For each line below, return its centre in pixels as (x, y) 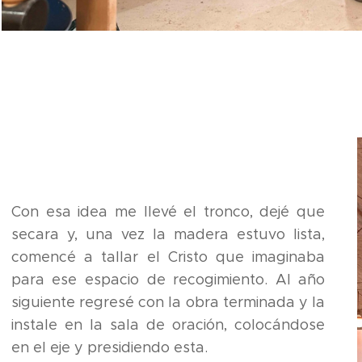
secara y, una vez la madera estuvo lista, (168, 235)
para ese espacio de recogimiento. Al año (168, 280)
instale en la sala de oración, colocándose (168, 325)
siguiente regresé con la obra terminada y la (168, 303)
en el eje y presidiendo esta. (109, 348)
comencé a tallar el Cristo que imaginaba (168, 257)
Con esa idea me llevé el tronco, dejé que (168, 212)
